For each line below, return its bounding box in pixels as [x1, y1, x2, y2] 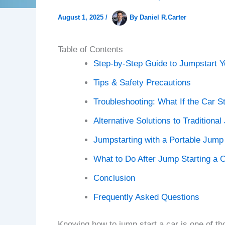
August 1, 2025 [57, 14, 105, 22]
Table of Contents [57, 45, 123, 55]
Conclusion [93, 173, 135, 183]
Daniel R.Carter [139, 14, 186, 22]
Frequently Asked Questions [93, 192, 199, 202]
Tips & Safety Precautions [93, 78, 191, 88]
